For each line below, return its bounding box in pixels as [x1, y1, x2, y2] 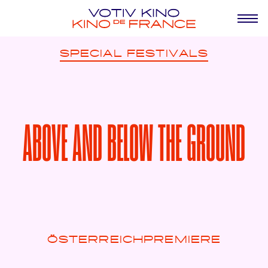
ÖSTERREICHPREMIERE [47, 234, 221, 246]
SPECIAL [59, 47, 123, 60]
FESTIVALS [126, 47, 209, 60]
